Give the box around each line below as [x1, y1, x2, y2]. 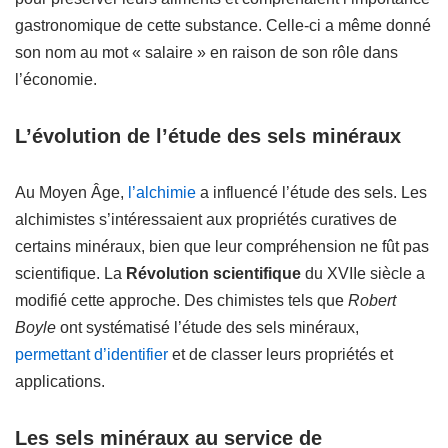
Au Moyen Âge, [15, 184, 128, 201]
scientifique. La [15, 265, 126, 282]
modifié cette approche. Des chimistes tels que [15, 292, 348, 309]
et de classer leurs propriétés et [168, 346, 393, 363]
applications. [15, 373, 105, 390]
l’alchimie [128, 184, 196, 201]
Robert [348, 292, 396, 309]
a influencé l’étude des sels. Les [196, 184, 427, 201]
